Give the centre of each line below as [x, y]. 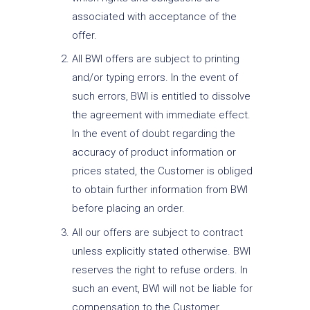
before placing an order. [128, 209]
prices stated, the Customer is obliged [162, 171]
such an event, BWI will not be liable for [162, 288]
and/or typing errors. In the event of [155, 78]
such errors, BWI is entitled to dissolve [161, 97]
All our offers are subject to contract [157, 232]
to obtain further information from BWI [159, 190]
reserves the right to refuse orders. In [159, 270]
